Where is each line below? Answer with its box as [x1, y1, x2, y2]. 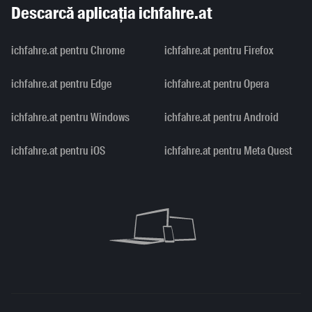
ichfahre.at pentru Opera [164, 77, 269, 92]
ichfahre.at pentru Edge [11, 77, 111, 92]
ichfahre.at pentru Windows [11, 110, 130, 125]
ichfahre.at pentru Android [164, 110, 279, 125]
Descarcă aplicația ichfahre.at [11, 2, 212, 24]
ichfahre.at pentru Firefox [164, 43, 274, 58]
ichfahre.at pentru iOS [11, 143, 105, 159]
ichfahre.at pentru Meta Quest [164, 143, 292, 159]
